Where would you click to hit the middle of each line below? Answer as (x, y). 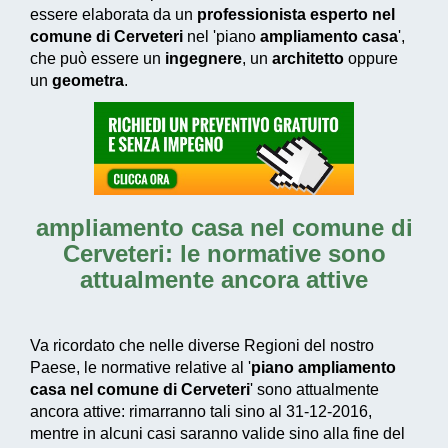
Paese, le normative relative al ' (140, 368)
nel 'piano (221, 37)
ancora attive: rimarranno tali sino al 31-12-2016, (201, 412)
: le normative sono (275, 254)
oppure (371, 59)
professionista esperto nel (296, 15)
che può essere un (97, 59)
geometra (88, 81)
